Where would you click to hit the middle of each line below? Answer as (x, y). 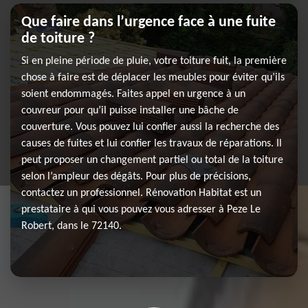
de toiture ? (58, 39)
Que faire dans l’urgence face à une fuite (148, 22)
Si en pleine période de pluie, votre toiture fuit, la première (154, 61)
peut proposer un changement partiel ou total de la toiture (152, 160)
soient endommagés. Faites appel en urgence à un (133, 94)
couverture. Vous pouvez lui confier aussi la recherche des (150, 127)
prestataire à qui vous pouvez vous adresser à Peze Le (141, 210)
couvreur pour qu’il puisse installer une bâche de (130, 111)
